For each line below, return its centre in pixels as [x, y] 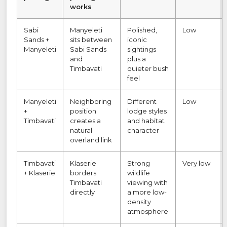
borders [83, 173]
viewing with [148, 183]
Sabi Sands [88, 49]
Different [142, 102]
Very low [197, 163]
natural [81, 130]
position [83, 111]
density [139, 202]
